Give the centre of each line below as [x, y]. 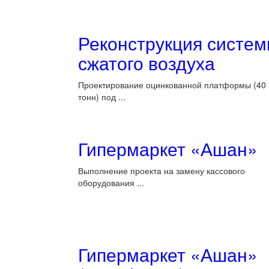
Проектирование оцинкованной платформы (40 [172, 85]
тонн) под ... [102, 97]
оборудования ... [111, 183]
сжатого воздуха [147, 63]
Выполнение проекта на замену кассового [162, 171]
